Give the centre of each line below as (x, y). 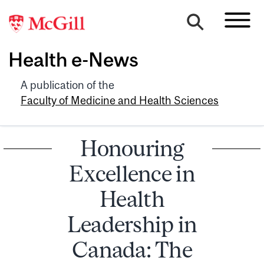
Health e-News (73, 60)
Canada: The (132, 249)
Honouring (132, 148)
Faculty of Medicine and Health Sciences (120, 100)
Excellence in (132, 173)
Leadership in (132, 224)
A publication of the (67, 85)
